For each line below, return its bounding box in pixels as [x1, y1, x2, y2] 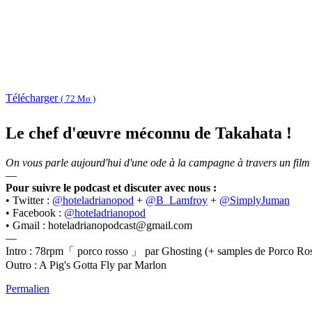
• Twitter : [6, 194, 52, 207]
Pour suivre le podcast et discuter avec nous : [6, 182, 217, 194]
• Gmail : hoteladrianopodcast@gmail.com [6, 219, 192, 232]
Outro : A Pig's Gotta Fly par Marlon [6, 259, 166, 272]
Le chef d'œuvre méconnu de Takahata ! [6, 124, 292, 143]
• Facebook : [6, 207, 64, 219]
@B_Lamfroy [146, 194, 208, 207]
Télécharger [6, 91, 61, 104]
